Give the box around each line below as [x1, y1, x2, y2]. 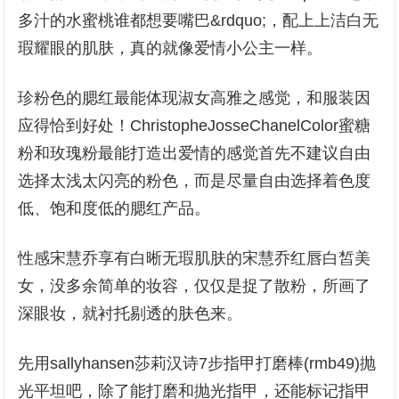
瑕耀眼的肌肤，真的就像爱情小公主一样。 [18, 39, 323, 57]
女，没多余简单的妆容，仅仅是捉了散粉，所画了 [18, 277, 371, 295]
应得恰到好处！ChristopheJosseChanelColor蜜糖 [18, 117, 371, 134]
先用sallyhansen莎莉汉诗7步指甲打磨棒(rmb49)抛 [18, 354, 377, 372]
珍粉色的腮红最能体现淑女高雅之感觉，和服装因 [18, 89, 371, 107]
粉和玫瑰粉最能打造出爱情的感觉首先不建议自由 [18, 144, 371, 162]
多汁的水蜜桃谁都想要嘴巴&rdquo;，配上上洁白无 [18, 12, 379, 29]
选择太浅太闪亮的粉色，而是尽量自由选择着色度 [18, 172, 371, 190]
